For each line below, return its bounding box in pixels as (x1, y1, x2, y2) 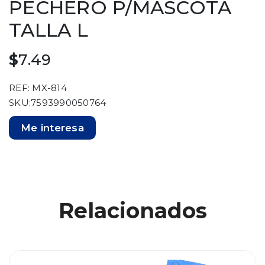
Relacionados (58, 198, 207, 224)
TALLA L (9, 18, 88, 41)
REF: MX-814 (9, 82, 67, 93)
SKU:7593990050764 (9, 97, 111, 108)
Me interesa (21, 122, 84, 134)
